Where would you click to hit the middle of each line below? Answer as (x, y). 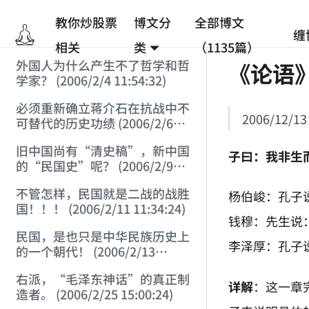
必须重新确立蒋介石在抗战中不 (102, 108)
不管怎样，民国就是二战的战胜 (102, 193)
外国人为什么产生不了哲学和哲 (102, 65)
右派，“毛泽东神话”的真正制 (102, 279)
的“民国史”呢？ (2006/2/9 (94, 166)
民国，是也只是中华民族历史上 (102, 236)
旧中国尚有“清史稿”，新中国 (102, 151)
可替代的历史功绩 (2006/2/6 (94, 123)
